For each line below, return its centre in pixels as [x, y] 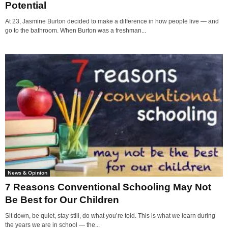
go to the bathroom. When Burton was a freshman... [76, 30]
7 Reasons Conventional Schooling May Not [108, 187]
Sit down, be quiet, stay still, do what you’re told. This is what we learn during [110, 216]
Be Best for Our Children [62, 199]
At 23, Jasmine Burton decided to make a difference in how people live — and [112, 21]
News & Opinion [27, 172]
